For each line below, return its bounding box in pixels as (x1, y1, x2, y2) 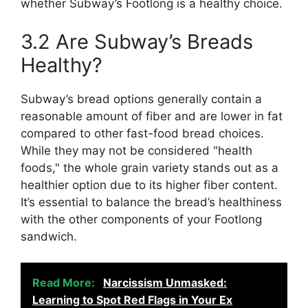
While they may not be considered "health (21, 143, 252, 157)
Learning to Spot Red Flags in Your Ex (32, 293, 232, 307)
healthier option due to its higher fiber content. (21, 177, 278, 192)
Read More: (32, 276, 98, 289)
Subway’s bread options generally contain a (21, 91, 262, 106)
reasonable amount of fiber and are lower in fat (21, 109, 283, 123)
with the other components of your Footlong (21, 212, 262, 226)
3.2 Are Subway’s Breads (21, 29, 253, 54)
